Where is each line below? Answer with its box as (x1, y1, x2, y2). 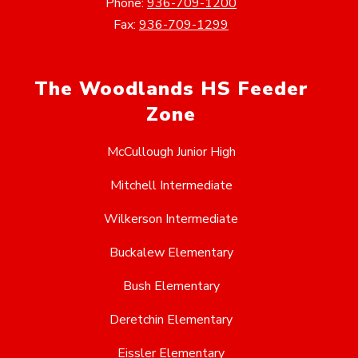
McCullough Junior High (106, 143, 236, 161)
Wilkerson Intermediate (104, 210, 238, 229)
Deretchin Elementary (109, 311, 233, 329)
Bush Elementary (122, 277, 220, 296)
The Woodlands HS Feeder (34, 76, 308, 102)
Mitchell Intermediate (109, 177, 233, 195)
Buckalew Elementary (109, 244, 233, 262)
